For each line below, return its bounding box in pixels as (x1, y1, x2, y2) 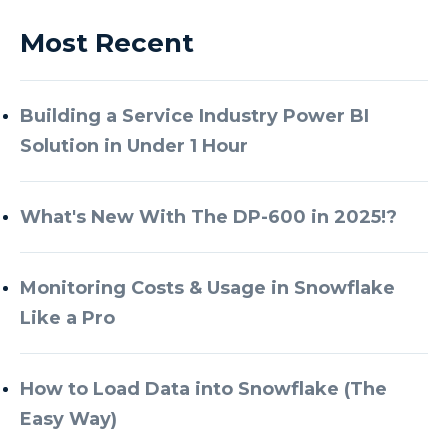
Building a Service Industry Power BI (20, 105, 369, 128)
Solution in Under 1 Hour (20, 135, 248, 158)
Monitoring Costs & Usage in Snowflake (20, 277, 395, 300)
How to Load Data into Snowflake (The (20, 378, 387, 401)
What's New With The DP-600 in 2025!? (20, 206, 397, 229)
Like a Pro (20, 307, 115, 330)
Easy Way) (20, 408, 117, 431)
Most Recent (20, 27, 194, 60)
